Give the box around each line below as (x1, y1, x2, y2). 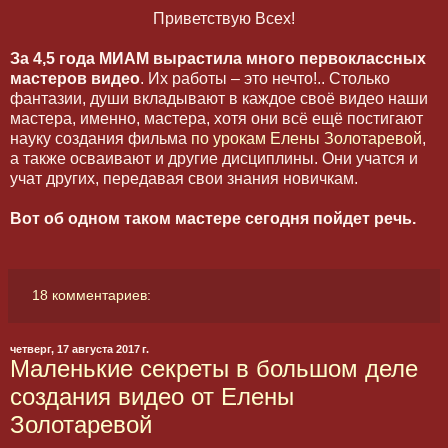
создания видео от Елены (10, 383, 294, 411)
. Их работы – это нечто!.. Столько (140, 70, 390, 88)
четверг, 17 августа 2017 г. (10, 343, 149, 356)
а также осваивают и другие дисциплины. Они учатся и (10, 150, 418, 168)
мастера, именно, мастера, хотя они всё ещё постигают (10, 110, 423, 128)
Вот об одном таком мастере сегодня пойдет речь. (10, 210, 416, 228)
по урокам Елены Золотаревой (191, 130, 422, 148)
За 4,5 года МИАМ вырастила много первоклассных (10, 50, 426, 68)
